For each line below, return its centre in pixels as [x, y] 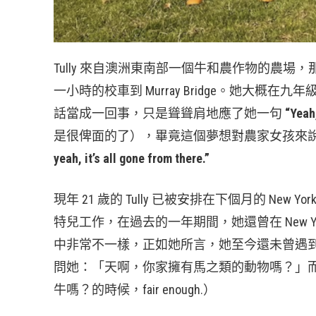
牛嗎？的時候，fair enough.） [135, 290]
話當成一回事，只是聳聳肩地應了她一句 [169, 114]
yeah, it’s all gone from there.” [132, 159]
